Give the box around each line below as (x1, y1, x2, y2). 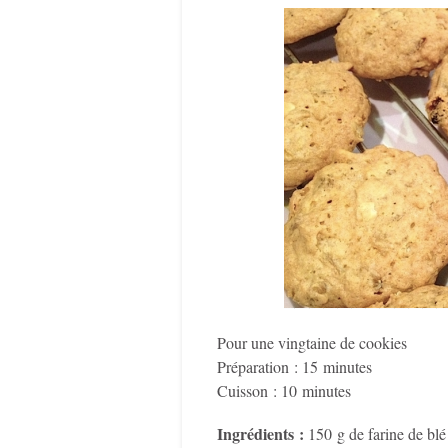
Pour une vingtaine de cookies (217, 331, 407, 353)
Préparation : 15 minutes (217, 355, 372, 377)
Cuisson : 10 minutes (217, 379, 351, 401)
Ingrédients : (217, 422, 304, 446)
